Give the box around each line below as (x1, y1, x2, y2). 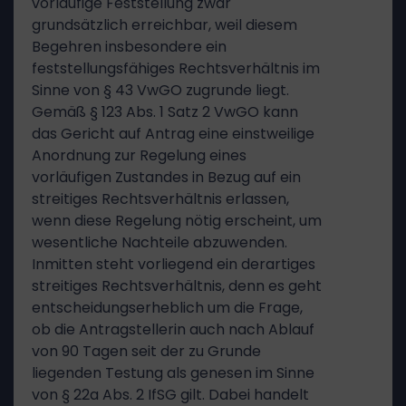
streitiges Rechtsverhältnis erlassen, (32, 188, 289, 209)
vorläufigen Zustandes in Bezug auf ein (32, 167, 301, 188)
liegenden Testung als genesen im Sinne (32, 362, 314, 383)
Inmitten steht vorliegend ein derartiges (32, 254, 315, 275)
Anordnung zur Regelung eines (32, 145, 246, 166)
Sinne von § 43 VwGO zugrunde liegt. (32, 80, 289, 101)
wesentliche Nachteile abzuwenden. (32, 232, 287, 253)
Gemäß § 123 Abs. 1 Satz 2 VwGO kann (32, 101, 298, 122)
